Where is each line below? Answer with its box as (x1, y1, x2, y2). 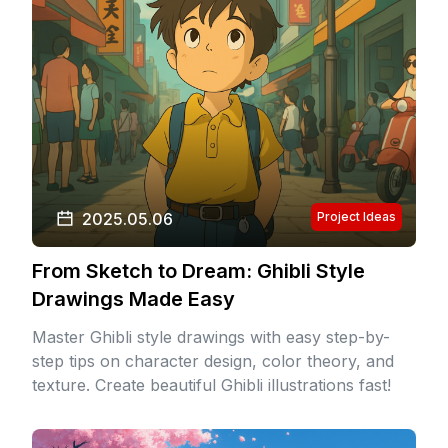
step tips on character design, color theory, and (32, 351, 394, 371)
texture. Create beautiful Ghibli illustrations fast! (32, 375, 391, 395)
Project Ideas (317, 209, 396, 224)
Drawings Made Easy (32, 287, 235, 311)
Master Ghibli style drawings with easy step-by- (32, 327, 390, 347)
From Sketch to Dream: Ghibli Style (32, 259, 365, 283)
